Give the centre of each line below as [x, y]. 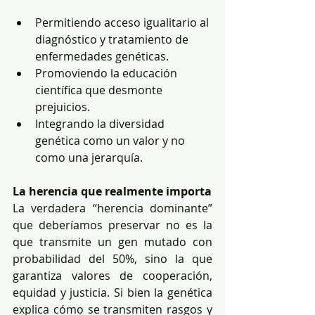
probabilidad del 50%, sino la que [112, 258]
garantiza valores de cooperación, [112, 275]
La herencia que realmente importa [112, 191]
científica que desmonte [100, 90]
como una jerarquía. [89, 157]
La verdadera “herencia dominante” [112, 208]
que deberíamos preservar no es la [112, 225]
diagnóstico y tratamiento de [113, 39]
